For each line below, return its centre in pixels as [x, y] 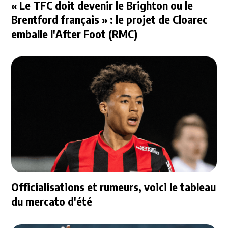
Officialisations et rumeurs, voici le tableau [114, 187]
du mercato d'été [52, 201]
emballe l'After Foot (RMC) [75, 33]
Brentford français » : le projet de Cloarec [110, 19]
